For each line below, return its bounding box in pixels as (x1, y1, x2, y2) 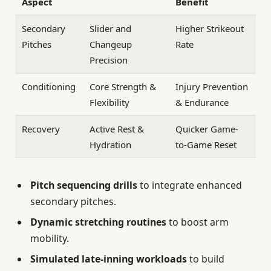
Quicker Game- (175, 123, 239, 135)
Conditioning (22, 80, 76, 93)
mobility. (30, 232, 69, 246)
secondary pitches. (30, 195, 116, 209)
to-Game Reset (175, 139, 237, 151)
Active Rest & (90, 123, 145, 135)
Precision (90, 54, 128, 66)
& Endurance (175, 96, 229, 108)
